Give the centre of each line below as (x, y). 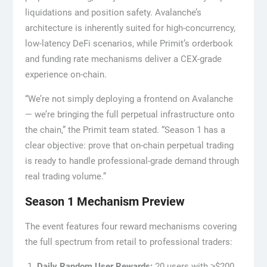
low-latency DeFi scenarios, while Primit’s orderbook (129, 43)
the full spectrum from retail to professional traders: (128, 242)
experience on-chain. (66, 74)
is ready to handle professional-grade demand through (132, 161)
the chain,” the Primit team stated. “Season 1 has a (125, 130)
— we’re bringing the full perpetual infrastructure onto (130, 114)
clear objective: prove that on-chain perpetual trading (129, 145)
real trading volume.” (65, 176)
